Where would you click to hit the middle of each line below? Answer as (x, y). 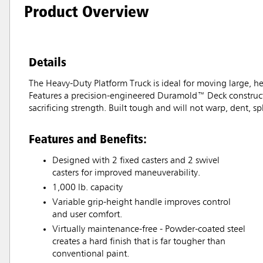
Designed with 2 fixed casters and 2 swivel (136, 161)
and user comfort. (87, 215)
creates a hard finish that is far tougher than (139, 242)
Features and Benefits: (88, 139)
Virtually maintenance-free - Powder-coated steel (149, 230)
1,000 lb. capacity (87, 188)
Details (48, 62)
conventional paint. (91, 254)
